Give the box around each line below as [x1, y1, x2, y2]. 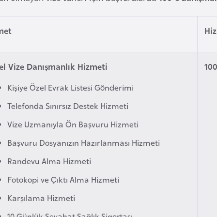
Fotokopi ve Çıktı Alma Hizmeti [7, 173, 120, 185]
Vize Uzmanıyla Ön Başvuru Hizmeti [7, 118, 139, 130]
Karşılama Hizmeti [7, 191, 76, 203]
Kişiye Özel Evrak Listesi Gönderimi [7, 81, 134, 93]
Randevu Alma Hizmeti [7, 155, 92, 167]
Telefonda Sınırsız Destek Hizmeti [7, 99, 129, 111]
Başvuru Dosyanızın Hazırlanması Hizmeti [7, 136, 160, 148]
